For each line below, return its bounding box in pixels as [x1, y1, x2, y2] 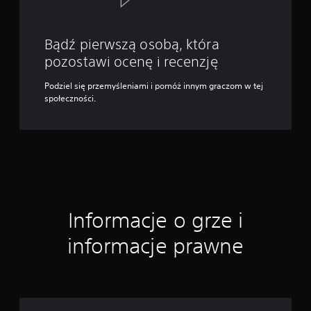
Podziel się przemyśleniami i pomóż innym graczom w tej [44, 80, 263, 92]
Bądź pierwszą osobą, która [44, 36, 219, 52]
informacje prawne [67, 234, 244, 258]
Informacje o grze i [67, 208, 244, 233]
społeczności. [44, 92, 96, 104]
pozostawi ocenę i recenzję [44, 53, 218, 69]
